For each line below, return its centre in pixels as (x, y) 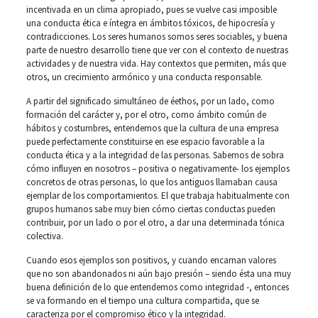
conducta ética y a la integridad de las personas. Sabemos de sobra (155, 155)
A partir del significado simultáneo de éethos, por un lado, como (150, 101)
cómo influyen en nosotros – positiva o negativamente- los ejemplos (158, 169)
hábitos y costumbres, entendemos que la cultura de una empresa (152, 128)
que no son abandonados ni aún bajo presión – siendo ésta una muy (158, 274)
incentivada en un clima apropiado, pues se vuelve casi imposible (151, 10)
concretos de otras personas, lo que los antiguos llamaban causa (152, 182)
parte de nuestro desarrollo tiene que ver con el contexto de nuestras (157, 50)
